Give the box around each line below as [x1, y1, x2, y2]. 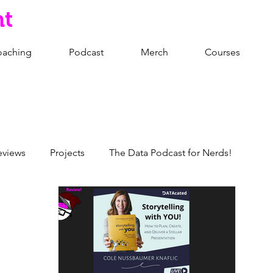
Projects [50, 147, 85, 158]
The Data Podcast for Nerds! [109, 147, 232, 158]
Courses [204, 46, 240, 58]
